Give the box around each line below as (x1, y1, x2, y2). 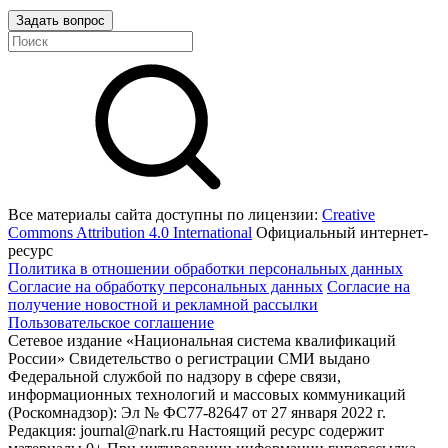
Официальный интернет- (252, 224, 428, 241)
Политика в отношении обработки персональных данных (8, 260, 403, 277)
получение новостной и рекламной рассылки (8, 296, 318, 313)
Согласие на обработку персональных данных (8, 278, 323, 295)
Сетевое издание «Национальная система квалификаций (8, 332, 396, 349)
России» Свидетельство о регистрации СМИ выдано (8, 350, 370, 367)
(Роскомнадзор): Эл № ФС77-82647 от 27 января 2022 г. (8, 404, 386, 421)
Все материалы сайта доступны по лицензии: (8, 206, 322, 223)
